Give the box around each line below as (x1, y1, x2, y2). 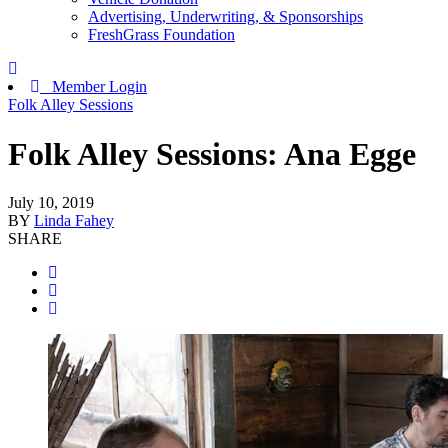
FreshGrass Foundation (88, 26, 235, 44)
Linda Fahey (34, 212, 114, 230)
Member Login (40, 78, 147, 96)
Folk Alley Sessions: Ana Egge (8, 135, 416, 172)
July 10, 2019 (8, 194, 94, 212)
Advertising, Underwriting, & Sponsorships (88, 8, 363, 26)
